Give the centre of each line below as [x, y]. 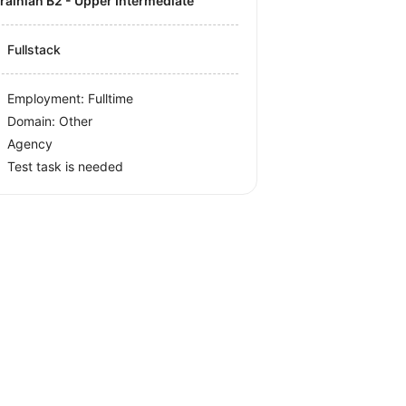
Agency [30, 144]
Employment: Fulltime [71, 98]
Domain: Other [50, 121]
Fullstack [34, 49]
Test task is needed [66, 166]
